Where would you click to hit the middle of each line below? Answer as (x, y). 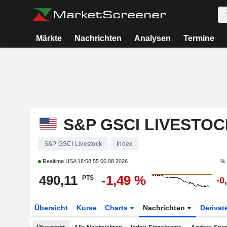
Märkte (49, 38)
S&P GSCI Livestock (73, 144)
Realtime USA (59, 161)
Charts (118, 208)
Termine (199, 38)
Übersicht (51, 208)
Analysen (152, 38)
